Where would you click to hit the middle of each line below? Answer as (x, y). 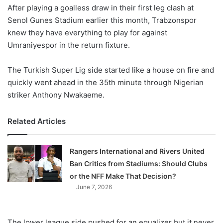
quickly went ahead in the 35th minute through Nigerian (106, 82)
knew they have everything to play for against (87, 32)
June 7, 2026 (94, 187)
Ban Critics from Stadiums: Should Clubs (139, 163)
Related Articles (37, 121)
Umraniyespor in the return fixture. (69, 45)
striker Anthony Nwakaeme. (56, 95)
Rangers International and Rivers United (137, 151)
